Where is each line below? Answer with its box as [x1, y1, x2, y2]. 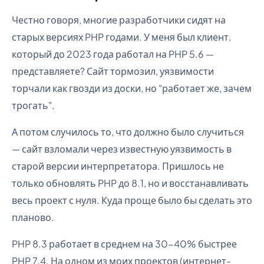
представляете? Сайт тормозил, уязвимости [12, 65, 214, 77]
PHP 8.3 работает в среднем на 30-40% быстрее [12, 237, 237, 250]
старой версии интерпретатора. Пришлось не [12, 160, 224, 172]
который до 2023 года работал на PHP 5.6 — [12, 48, 214, 60]
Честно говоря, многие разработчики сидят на [12, 14, 226, 26]
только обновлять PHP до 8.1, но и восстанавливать [12, 177, 249, 189]
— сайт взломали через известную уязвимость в [12, 143, 232, 155]
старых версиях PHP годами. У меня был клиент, [12, 31, 231, 43]
